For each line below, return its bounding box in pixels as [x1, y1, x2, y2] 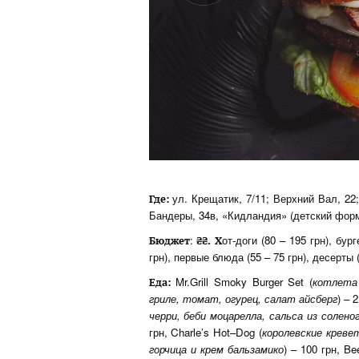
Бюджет [148, 233, 190, 248]
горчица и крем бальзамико [148, 341, 284, 357]
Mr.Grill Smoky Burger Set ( [170, 274, 313, 290]
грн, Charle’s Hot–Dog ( [148, 325, 262, 341]
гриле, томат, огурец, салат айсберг [148, 291, 337, 307]
